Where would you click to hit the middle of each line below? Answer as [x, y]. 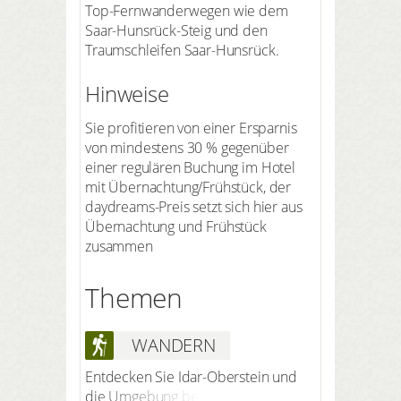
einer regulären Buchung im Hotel [190, 167]
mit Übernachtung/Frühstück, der [188, 187]
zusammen [119, 246]
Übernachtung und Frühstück [176, 226]
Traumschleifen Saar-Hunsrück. [186, 50]
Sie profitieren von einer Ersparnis [191, 128]
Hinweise [127, 93]
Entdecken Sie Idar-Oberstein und [191, 376]
